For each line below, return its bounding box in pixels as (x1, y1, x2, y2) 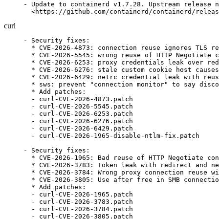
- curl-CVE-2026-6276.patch (23, 117, 133, 125)
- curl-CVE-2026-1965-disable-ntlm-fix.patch (23, 132, 199, 139)
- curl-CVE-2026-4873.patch (23, 95, 133, 103)
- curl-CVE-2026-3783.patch (23, 198, 133, 205)
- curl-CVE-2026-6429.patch (23, 125, 133, 132)
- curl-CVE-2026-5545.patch (23, 103, 133, 110)
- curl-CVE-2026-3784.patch (23, 205, 133, 213)
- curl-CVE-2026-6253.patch (23, 110, 133, 117)
